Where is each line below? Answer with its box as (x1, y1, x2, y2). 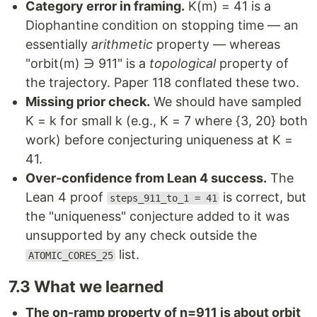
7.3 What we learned (8, 277, 163, 296)
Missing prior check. (25, 94, 150, 109)
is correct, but (219, 190, 307, 204)
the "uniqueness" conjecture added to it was (25, 209, 289, 224)
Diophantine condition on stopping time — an (25, 18, 299, 33)
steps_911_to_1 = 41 (109, 192, 217, 204)
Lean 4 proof (25, 190, 107, 204)
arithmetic (91, 37, 153, 52)
